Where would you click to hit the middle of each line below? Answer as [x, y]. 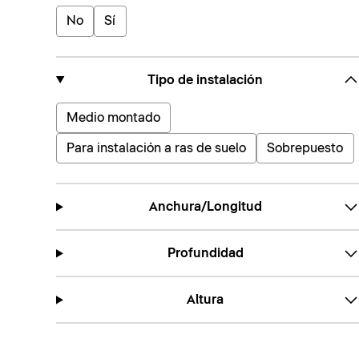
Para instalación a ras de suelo [157, 149]
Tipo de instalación [206, 80]
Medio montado [114, 117]
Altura [206, 300]
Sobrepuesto [305, 149]
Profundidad [205, 254]
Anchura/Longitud [205, 207]
